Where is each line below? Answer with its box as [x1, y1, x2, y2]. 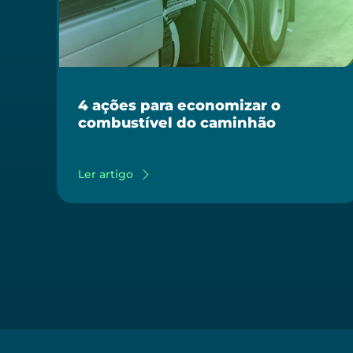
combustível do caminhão [78, 114, 276, 132]
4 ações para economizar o [78, 97, 281, 114]
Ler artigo [78, 167, 133, 181]
